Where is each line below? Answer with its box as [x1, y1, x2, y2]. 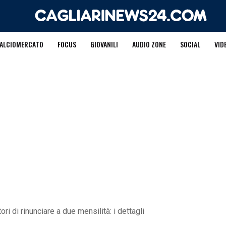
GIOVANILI [90, 39, 118, 49]
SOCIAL [180, 39, 200, 49]
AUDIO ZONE [132, 39, 166, 49]
